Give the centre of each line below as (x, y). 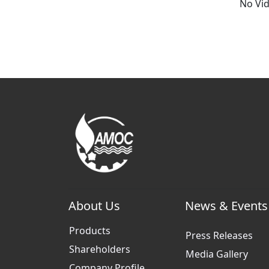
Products (90, 231)
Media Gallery (217, 254)
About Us (94, 206)
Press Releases (219, 235)
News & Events (226, 206)
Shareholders (100, 249)
